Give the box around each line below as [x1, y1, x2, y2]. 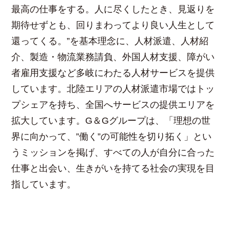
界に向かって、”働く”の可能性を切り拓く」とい [11, 131, 212, 142]
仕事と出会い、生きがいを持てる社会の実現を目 [11, 163, 215, 174]
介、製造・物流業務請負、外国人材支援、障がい [11, 51, 215, 62]
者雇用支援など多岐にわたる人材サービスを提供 [11, 67, 215, 78]
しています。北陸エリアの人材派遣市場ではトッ [11, 83, 215, 94]
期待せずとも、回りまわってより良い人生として [11, 20, 215, 30]
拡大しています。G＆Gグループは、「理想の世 [11, 115, 211, 126]
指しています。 [11, 179, 76, 189]
